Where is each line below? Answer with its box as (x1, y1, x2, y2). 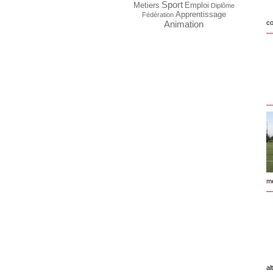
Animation (164, 19, 204, 29)
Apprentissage (175, 10, 226, 19)
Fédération (141, 11, 174, 18)
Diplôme (210, 2, 235, 9)
